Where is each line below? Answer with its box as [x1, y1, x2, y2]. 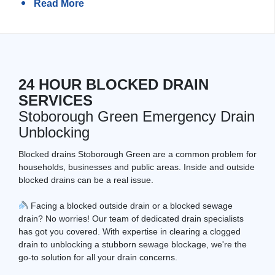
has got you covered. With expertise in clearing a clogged [18, 226, 241, 236]
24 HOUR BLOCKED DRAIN [18, 76, 209, 93]
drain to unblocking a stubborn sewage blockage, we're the [18, 239, 247, 249]
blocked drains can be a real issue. [18, 174, 153, 185]
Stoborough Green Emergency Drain [18, 107, 255, 125]
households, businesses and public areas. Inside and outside [18, 161, 255, 172]
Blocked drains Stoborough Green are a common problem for [18, 149, 257, 159]
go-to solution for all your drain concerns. [18, 252, 177, 262]
